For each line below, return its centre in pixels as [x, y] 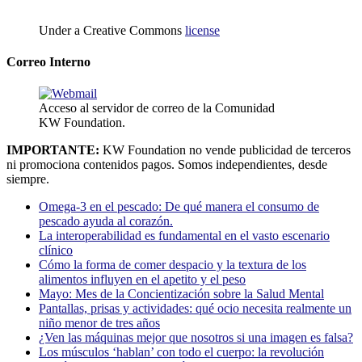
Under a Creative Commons [112, 30]
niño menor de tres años [99, 323]
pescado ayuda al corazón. [106, 221]
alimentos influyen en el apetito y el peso [142, 280]
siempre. [28, 179]
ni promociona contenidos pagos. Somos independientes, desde [167, 165]
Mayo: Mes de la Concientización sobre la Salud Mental [181, 294]
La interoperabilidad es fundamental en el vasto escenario [184, 236]
